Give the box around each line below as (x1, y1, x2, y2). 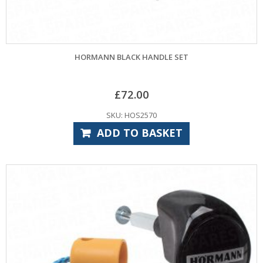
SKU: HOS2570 (106, 109, 157, 120)
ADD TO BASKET (96, 125, 183, 140)
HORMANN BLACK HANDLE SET (75, 52, 188, 63)
